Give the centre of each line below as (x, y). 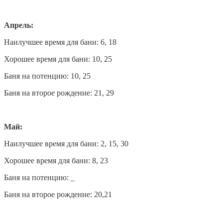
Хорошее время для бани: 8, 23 (56, 160)
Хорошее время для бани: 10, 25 (58, 59)
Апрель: (19, 25)
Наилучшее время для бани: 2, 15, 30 (66, 143)
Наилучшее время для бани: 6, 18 (60, 42)
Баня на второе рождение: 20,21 (58, 194)
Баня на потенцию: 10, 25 (47, 76)
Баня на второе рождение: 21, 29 (59, 93)
